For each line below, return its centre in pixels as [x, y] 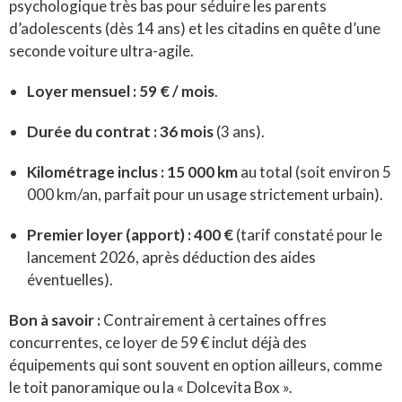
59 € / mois [177, 91]
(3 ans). [239, 131]
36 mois [187, 131]
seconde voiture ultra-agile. [101, 50]
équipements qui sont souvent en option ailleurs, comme [196, 364]
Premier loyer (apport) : [109, 234]
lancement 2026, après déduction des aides [171, 257]
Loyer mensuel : [82, 91]
